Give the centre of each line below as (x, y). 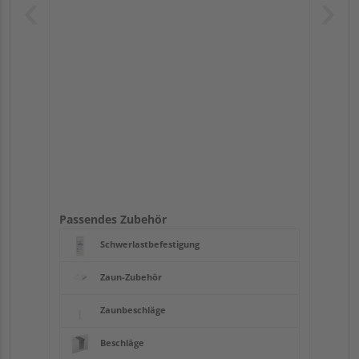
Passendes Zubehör (113, 220)
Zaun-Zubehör (131, 277)
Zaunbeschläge (133, 310)
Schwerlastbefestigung (150, 244)
